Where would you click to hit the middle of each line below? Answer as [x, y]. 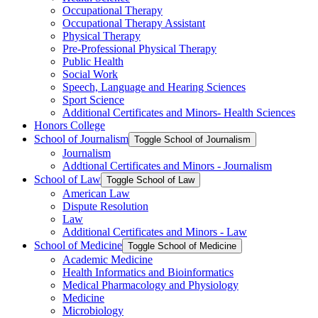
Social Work [90, 74]
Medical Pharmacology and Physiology [150, 285]
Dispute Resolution [105, 206]
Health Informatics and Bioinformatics [148, 272]
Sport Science [93, 99]
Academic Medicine [108, 259]
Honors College [70, 125]
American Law [96, 193]
